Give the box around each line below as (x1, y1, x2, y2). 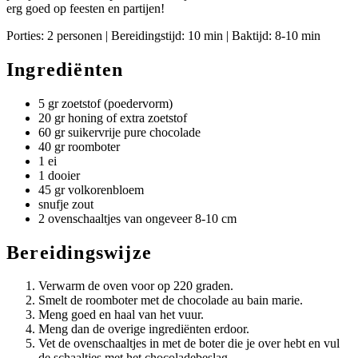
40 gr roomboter (38, 139, 120, 153)
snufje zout (38, 197, 93, 211)
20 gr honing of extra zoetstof (38, 110, 187, 125)
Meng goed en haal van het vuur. (38, 308, 204, 322)
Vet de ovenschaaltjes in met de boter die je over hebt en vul (38, 336, 340, 351)
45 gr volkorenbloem (38, 182, 144, 197)
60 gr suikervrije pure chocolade (38, 125, 201, 139)
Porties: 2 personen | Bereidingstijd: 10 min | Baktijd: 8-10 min (6, 28, 320, 42)
